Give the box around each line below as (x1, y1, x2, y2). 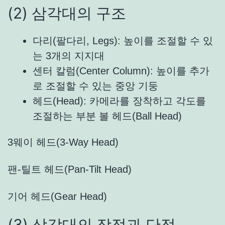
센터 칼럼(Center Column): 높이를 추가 (33, 65, 209, 77)
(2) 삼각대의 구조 (8, 4, 126, 23)
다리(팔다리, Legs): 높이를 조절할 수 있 (33, 35, 213, 47)
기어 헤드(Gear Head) (8, 191, 107, 202)
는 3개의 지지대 (33, 50, 104, 62)
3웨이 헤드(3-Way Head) (8, 137, 119, 148)
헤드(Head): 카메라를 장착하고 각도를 (33, 95, 206, 107)
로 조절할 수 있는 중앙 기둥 (33, 80, 158, 92)
